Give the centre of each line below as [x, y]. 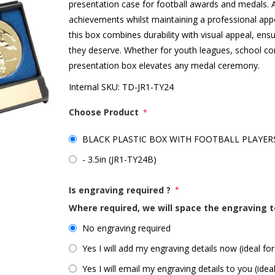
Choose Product [105, 112]
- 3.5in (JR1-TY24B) [120, 159]
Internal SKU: [95, 87]
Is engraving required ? [121, 190]
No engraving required [127, 228]
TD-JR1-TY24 [148, 87]
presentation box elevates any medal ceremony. [165, 65]
